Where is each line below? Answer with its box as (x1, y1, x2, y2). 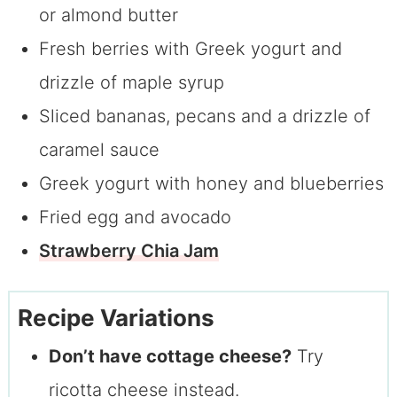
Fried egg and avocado (38, 206, 231, 229)
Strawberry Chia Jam (38, 240, 219, 262)
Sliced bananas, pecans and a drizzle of (38, 105, 370, 128)
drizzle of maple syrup (38, 72, 224, 94)
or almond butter (38, 4, 178, 27)
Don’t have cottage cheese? (48, 345, 292, 367)
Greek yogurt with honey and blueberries (38, 173, 389, 195)
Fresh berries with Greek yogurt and (38, 38, 342, 60)
